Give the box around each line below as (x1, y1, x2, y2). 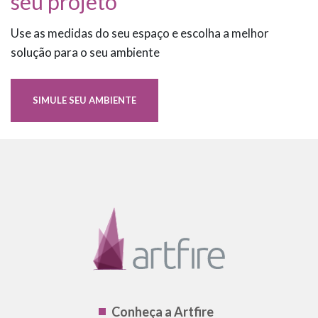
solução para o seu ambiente (11, 45, 160, 60)
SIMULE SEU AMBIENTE (33, 94, 136, 106)
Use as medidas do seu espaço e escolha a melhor (11, 26, 269, 40)
